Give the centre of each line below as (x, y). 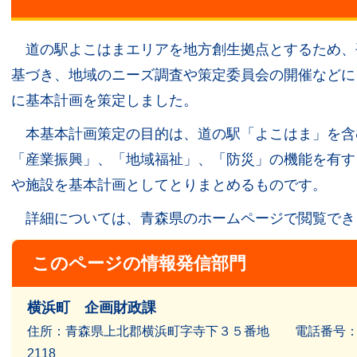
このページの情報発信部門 (139, 263)
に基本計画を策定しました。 (104, 100)
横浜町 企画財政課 (92, 307)
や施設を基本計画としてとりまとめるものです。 (169, 184)
